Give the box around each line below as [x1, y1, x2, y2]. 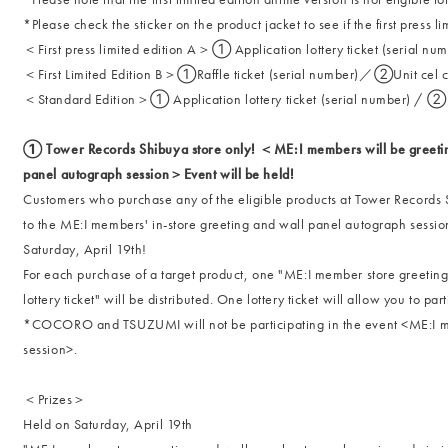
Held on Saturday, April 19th [23, 415, 193, 433]
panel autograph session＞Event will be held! [23, 165, 295, 183]
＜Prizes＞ [23, 390, 87, 408]
